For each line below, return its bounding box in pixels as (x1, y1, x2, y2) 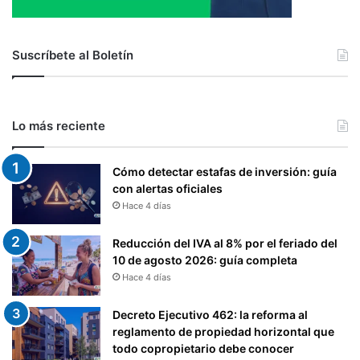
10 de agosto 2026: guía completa (112, 253, 297, 268)
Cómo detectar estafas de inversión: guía (112, 165, 337, 179)
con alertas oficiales (112, 182, 223, 196)
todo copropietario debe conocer (112, 342, 294, 356)
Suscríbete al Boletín (12, 47, 133, 63)
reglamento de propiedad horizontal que (112, 325, 334, 339)
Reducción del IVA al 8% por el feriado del (112, 236, 337, 251)
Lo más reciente (12, 118, 105, 134)
